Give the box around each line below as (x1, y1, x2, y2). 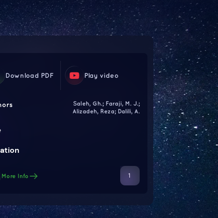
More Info (1, 172, 29, 180)
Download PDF (5, 72, 54, 79)
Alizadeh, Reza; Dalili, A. (72, 108, 140, 115)
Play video (84, 72, 119, 79)
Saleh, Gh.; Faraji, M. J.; (73, 100, 140, 107)
